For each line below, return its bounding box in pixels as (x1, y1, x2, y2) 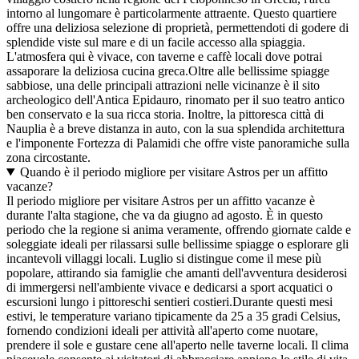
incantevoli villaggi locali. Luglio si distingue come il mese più (6, 252, 321, 266)
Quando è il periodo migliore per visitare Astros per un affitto (19, 165, 328, 179)
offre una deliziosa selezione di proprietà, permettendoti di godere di (6, 21, 349, 35)
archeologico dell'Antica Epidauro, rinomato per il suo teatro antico (6, 93, 345, 107)
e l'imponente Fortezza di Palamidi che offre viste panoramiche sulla (6, 136, 349, 151)
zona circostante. (6, 151, 91, 165)
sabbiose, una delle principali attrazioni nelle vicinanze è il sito (6, 79, 320, 93)
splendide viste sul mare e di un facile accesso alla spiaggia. (6, 35, 305, 50)
